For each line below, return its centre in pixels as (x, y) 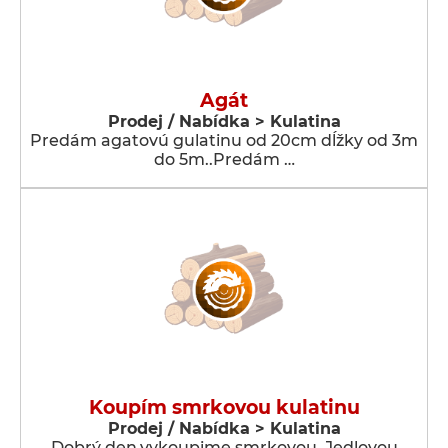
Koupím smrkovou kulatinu (224, 407)
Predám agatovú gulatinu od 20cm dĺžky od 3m (224, 140)
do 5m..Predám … (224, 159)
